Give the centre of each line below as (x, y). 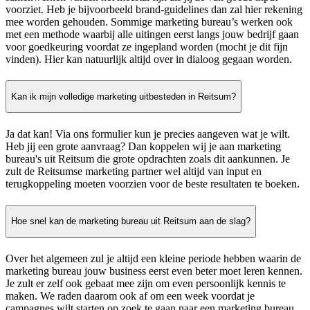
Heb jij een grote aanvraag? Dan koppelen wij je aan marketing (143, 146)
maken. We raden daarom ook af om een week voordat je (130, 295)
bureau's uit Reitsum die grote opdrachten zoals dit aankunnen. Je (148, 158)
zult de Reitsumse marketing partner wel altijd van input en (134, 171)
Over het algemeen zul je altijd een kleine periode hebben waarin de (153, 258)
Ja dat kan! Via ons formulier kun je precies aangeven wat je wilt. (148, 134)
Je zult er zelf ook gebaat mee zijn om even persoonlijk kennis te (146, 283)
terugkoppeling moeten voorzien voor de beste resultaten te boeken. (153, 183)
